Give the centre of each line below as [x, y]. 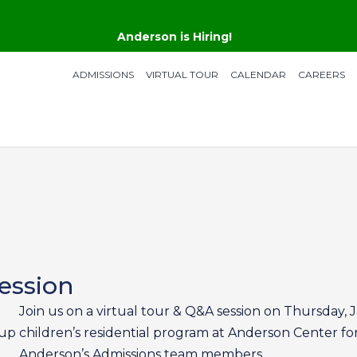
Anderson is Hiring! [175, 37]
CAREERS [321, 75]
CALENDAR [258, 75]
